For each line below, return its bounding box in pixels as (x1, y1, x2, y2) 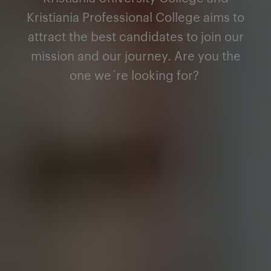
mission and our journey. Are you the (30, 46, 241, 64)
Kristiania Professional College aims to (27, 7, 244, 25)
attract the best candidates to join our (27, 27, 244, 44)
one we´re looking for (69, 65, 193, 83)
